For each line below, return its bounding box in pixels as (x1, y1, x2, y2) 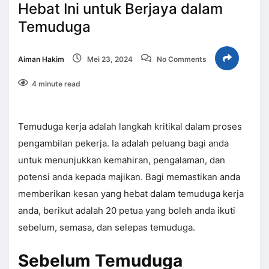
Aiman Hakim (18, 55, 64, 64)
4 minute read (32, 79, 80, 89)
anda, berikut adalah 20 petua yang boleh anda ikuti (18, 205, 235, 217)
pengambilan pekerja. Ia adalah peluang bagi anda (18, 138, 229, 150)
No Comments (155, 55, 207, 64)
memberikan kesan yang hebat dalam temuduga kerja (18, 188, 244, 200)
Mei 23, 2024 (85, 55, 133, 64)
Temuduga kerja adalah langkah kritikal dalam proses (18, 121, 242, 133)
